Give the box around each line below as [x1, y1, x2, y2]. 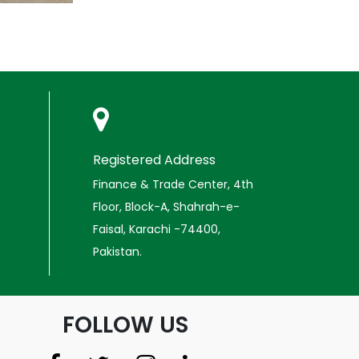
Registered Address [93, 151, 216, 169]
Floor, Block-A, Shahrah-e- [93, 199, 240, 215]
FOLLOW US [62, 309, 188, 341]
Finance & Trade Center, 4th [93, 176, 253, 192]
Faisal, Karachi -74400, [93, 221, 220, 237]
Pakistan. [93, 244, 142, 260]
